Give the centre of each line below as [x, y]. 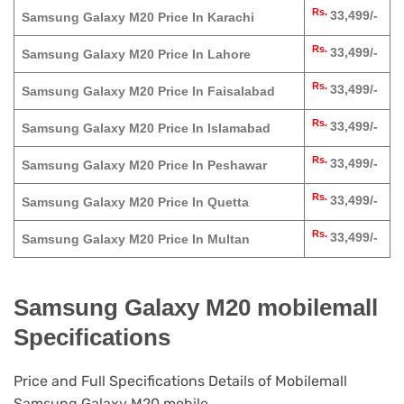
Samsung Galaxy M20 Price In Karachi [138, 18]
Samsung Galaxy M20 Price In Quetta [135, 202]
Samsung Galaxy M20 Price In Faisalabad [148, 92]
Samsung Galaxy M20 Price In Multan [136, 239]
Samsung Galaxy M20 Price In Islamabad [146, 129]
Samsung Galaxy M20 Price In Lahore [136, 55]
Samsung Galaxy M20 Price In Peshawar [144, 165]
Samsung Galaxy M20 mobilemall [196, 307]
